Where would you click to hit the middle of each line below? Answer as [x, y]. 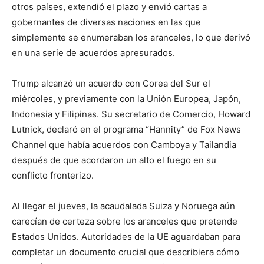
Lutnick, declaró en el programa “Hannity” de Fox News [126, 130]
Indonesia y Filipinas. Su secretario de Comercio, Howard [131, 114]
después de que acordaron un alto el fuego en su [114, 160]
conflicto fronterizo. [53, 176]
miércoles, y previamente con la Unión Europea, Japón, [126, 99]
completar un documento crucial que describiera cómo [126, 252]
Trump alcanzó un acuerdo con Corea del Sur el [111, 84]
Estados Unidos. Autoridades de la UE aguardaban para [126, 237]
